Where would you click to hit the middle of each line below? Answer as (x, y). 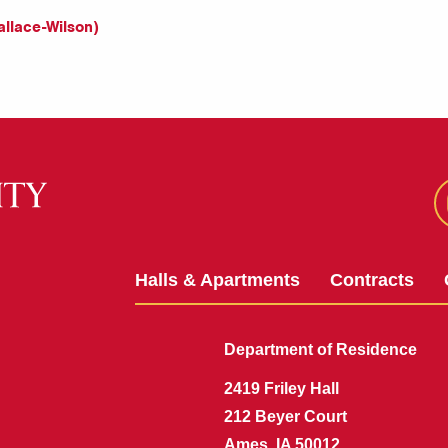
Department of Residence (320, 349)
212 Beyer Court (285, 416)
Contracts (372, 280)
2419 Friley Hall (281, 388)
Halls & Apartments (217, 280)
